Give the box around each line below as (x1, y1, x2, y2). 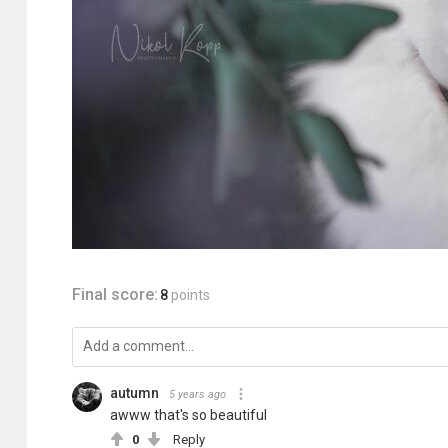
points (171, 287, 210, 303)
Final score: (72, 285, 158, 304)
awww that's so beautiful (110, 407, 267, 423)
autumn (110, 385, 159, 401)
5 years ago (169, 388, 226, 401)
